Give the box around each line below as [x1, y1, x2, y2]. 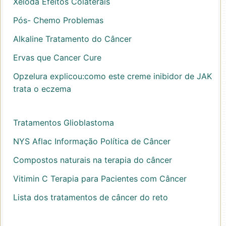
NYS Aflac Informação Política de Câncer [13, 136, 171, 146]
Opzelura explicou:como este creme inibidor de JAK [13, 71, 212, 81]
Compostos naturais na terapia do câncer [13, 155, 172, 165]
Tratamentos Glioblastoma [13, 118, 114, 128]
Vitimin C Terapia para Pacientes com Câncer [13, 174, 187, 184]
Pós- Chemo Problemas [13, 15, 103, 25]
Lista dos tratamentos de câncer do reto [13, 192, 168, 202]
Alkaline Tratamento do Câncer [13, 34, 132, 44]
